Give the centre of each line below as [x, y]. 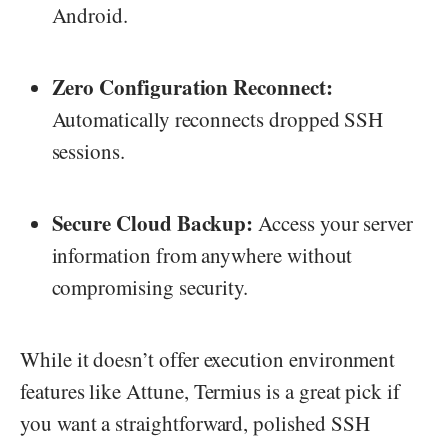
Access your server [333, 223]
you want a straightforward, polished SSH [195, 423]
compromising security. [150, 287]
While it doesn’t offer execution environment [208, 359]
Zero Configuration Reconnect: [192, 87]
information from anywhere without [202, 255]
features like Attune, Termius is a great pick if [210, 391]
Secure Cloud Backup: [152, 223]
